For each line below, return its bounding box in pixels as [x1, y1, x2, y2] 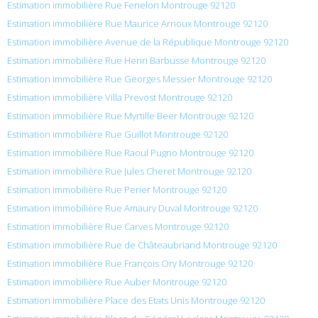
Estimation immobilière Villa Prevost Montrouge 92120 [7, 91, 232, 104]
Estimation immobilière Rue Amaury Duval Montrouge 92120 [7, 202, 258, 215]
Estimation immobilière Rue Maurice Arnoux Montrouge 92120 [7, 17, 268, 31]
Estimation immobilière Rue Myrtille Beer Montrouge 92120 [7, 109, 253, 123]
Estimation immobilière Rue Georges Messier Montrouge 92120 [7, 72, 272, 86]
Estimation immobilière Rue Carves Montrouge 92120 [7, 220, 229, 234]
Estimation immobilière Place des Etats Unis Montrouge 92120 [7, 294, 265, 307]
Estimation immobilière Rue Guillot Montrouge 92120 [7, 128, 228, 141]
